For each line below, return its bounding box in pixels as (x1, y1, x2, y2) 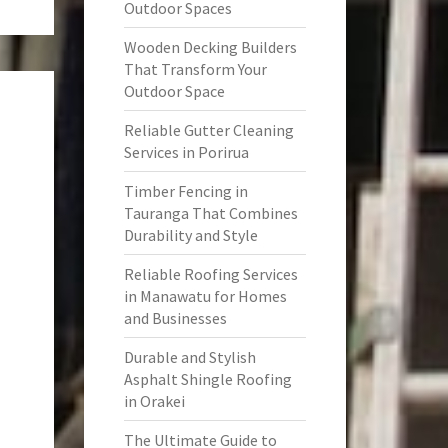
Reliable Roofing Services (123, 264, 298, 284)
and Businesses (123, 308, 227, 328)
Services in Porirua (123, 142, 249, 162)
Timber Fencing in (123, 181, 248, 201)
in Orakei (123, 391, 185, 411)
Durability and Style (123, 225, 258, 245)
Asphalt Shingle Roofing (123, 369, 292, 389)
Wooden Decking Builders (123, 37, 297, 57)
